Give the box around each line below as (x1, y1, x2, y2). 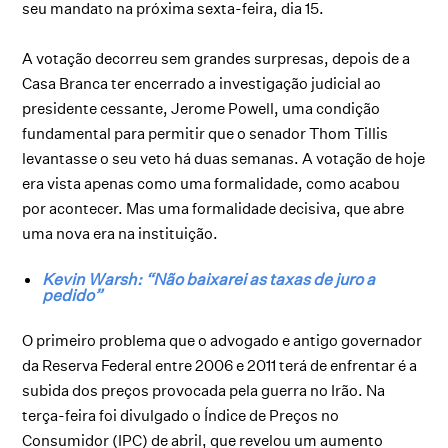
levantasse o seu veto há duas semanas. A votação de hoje (22, 148, 426, 168)
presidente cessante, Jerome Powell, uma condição (22, 98, 381, 118)
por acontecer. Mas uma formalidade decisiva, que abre (22, 198, 405, 218)
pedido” (42, 284, 103, 305)
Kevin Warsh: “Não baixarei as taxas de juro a (42, 268, 376, 289)
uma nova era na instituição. (22, 223, 219, 243)
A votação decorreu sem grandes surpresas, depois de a (22, 48, 411, 68)
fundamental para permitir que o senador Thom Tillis (22, 123, 389, 143)
